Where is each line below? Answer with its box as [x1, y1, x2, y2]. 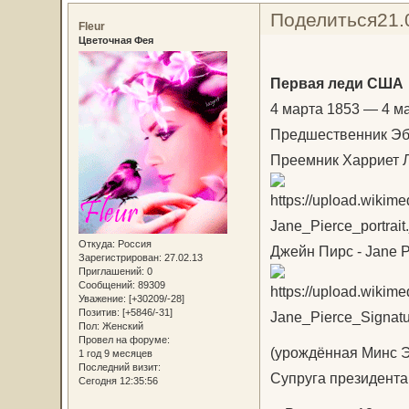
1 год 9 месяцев [78, 348, 152, 360]
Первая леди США [269, 75, 404, 92]
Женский [99, 320, 143, 332]
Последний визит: [78, 362, 161, 373]
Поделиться [269, 8, 377, 30]
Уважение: [78, 293, 126, 305]
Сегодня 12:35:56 [78, 375, 158, 387]
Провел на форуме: [78, 334, 170, 346]
